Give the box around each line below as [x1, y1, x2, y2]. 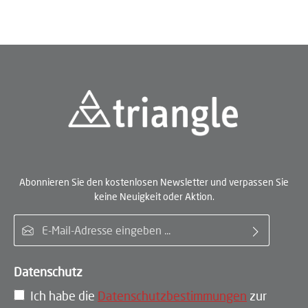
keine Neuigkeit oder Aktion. [93, 190, 214, 203]
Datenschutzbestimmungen [98, 288, 247, 304]
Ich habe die [30, 288, 98, 304]
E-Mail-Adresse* [141, 215, 210, 228]
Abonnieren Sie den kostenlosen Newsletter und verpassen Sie [19, 176, 289, 188]
